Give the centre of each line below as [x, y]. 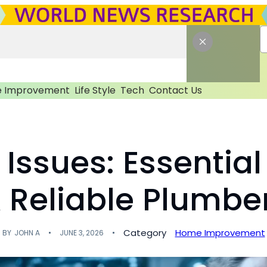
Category [145, 232]
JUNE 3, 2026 [81, 232]
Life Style [95, 90]
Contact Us [175, 90]
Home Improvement [220, 232]
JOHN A [27, 232]
